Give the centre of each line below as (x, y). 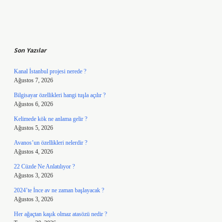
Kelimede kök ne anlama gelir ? (51, 119)
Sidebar (40, 31)
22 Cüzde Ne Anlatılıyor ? (44, 166)
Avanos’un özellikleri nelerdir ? (51, 143)
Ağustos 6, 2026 (33, 104)
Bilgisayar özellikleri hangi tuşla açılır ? (60, 95)
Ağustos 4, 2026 (33, 152)
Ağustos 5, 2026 (33, 128)
